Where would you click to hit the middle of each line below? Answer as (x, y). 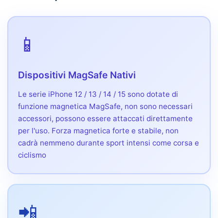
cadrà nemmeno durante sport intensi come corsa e (109, 143)
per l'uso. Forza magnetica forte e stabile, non (98, 130)
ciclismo (32, 155)
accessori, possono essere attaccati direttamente (105, 118)
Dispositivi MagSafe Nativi (77, 75)
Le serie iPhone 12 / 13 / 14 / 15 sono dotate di (98, 94)
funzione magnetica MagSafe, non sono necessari (105, 106)
